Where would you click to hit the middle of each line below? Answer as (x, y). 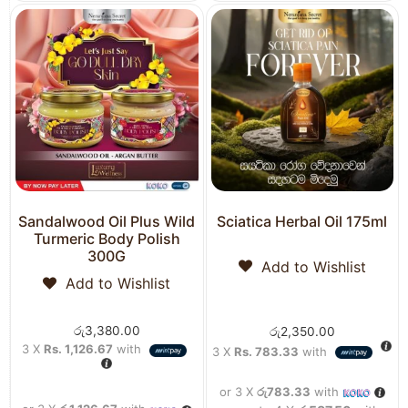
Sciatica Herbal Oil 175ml (302, 222)
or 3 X (238, 391)
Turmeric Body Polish (107, 239)
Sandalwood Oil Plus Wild (107, 222)
